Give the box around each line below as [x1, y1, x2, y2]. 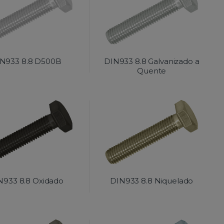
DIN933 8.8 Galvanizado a [103, 56, 199, 66]
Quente [137, 65, 166, 75]
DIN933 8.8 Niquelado [110, 176, 193, 186]
